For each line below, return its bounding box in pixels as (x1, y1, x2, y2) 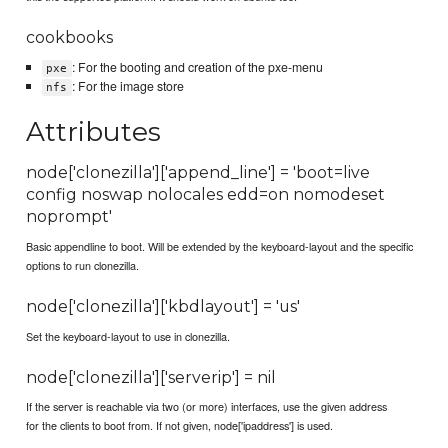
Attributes (26, 114, 162, 148)
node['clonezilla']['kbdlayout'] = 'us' (26, 296, 301, 316)
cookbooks (26, 28, 114, 48)
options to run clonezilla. (26, 256, 140, 273)
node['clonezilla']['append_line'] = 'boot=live (26, 162, 371, 182)
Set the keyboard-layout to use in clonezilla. (26, 327, 231, 344)
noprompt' (26, 206, 113, 226)
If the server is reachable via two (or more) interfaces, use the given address (26, 398, 388, 415)
